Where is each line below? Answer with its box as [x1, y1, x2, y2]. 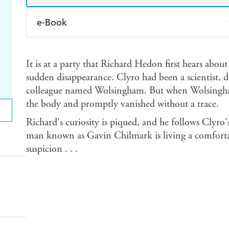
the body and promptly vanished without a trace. [26, 98, 219, 111]
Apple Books [134, 43, 178, 53]
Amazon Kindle [49, 43, 101, 53]
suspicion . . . [26, 143, 78, 156]
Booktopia [134, 66, 171, 75]
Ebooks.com [49, 66, 89, 75]
